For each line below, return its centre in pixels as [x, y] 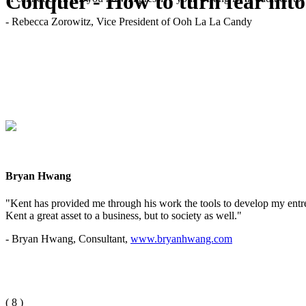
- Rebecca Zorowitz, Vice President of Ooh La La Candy [129, 21]
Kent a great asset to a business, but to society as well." [124, 215]
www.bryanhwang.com [181, 238]
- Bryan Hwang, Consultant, [68, 238]
